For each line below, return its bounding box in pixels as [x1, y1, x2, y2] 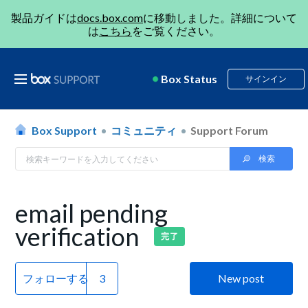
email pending [15, 198, 168, 228]
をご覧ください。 [132, 24, 220, 37]
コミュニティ [111, 124, 177, 137]
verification [15, 221, 145, 252]
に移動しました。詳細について [143, 11, 297, 24]
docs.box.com [77, 11, 143, 24]
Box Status [161, 72, 217, 85]
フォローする [23, 272, 89, 285]
